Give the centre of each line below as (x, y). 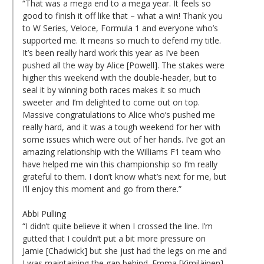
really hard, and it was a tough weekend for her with (121, 127)
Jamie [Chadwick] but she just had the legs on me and (125, 250)
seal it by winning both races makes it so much (111, 90)
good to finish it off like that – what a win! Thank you (123, 15)
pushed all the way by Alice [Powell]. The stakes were (123, 65)
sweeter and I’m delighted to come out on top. (111, 102)
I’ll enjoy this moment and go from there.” (102, 189)
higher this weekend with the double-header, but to (120, 77)
